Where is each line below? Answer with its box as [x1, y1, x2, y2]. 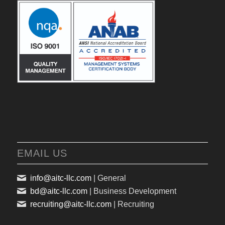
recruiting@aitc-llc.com [30, 200, 111, 209]
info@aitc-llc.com [30, 174, 91, 183]
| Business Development [87, 187, 176, 196]
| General [91, 174, 126, 183]
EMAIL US [17, 148, 67, 159]
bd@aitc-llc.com [30, 187, 87, 196]
